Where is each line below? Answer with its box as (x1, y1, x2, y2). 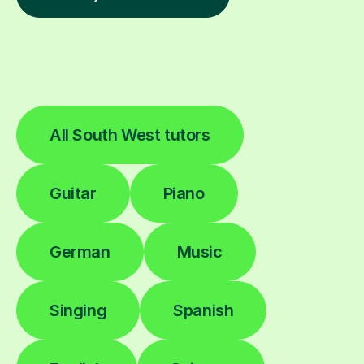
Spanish (173, 300, 234, 320)
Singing (50, 300, 107, 320)
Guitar (50, 183, 97, 203)
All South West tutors (50, 124, 210, 145)
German (50, 241, 110, 262)
